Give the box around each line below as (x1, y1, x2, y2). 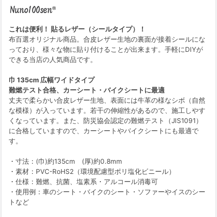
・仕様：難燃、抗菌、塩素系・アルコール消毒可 (9, 178, 158, 186)
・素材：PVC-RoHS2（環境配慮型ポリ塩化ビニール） (9, 168, 175, 176)
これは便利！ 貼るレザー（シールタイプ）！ (9, 25, 146, 33)
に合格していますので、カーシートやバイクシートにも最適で (9, 127, 199, 135)
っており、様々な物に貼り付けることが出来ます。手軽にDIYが (9, 46, 203, 54)
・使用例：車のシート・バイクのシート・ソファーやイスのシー (9, 188, 205, 196)
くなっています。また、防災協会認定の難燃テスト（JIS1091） (9, 117, 202, 125)
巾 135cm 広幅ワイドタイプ (9, 76, 94, 84)
